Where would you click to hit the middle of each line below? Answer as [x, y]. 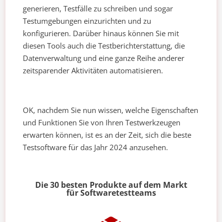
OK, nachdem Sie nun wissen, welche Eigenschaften [111, 110]
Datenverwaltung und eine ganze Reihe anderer [104, 58]
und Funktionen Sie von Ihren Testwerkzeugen [102, 123]
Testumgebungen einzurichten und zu [87, 21]
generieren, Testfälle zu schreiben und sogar [98, 9]
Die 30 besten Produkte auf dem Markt [111, 185]
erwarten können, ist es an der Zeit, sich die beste [107, 135]
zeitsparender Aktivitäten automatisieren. [93, 71]
